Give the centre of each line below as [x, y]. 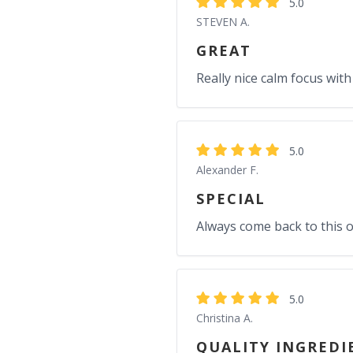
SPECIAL [231, 199]
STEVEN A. [223, 22]
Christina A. [225, 318]
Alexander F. [227, 170]
